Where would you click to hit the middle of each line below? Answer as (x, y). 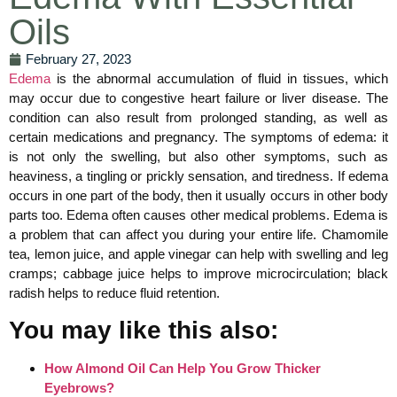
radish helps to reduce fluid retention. (114, 292)
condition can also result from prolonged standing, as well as (198, 117)
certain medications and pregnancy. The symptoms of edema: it (198, 136)
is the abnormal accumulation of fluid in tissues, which (219, 78)
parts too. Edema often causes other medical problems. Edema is (198, 214)
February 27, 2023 (78, 58)
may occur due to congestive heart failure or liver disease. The (198, 97)
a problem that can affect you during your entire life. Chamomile (198, 234)
